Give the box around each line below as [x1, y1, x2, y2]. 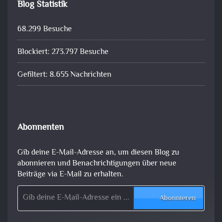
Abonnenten [17, 120, 64, 135]
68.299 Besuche [17, 23, 72, 36]
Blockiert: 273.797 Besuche [17, 46, 109, 58]
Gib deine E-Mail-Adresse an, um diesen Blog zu [17, 146, 179, 159]
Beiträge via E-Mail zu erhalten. [17, 168, 123, 181]
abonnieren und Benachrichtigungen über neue [17, 157, 176, 170]
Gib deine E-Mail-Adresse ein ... [18, 179, 37, 192]
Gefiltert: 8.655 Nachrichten [17, 68, 111, 81]
